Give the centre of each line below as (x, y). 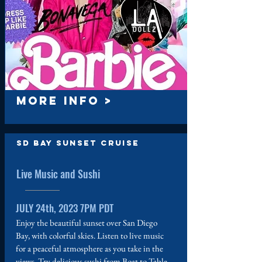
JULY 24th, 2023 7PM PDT (65, 208)
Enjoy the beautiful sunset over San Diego (87, 223)
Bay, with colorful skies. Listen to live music (90, 235)
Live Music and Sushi (58, 174)
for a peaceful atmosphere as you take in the (89, 248)
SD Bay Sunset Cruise (78, 143)
